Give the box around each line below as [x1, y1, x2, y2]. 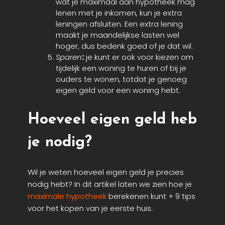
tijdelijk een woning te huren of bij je [56, 63, 186, 74]
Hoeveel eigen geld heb [28, 112, 197, 128]
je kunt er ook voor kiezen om [84, 52, 193, 63]
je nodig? [28, 135, 92, 151]
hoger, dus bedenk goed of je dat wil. [56, 41, 193, 52]
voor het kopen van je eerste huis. [28, 203, 153, 214]
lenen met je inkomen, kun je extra [56, 8, 182, 19]
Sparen [56, 52, 82, 63]
